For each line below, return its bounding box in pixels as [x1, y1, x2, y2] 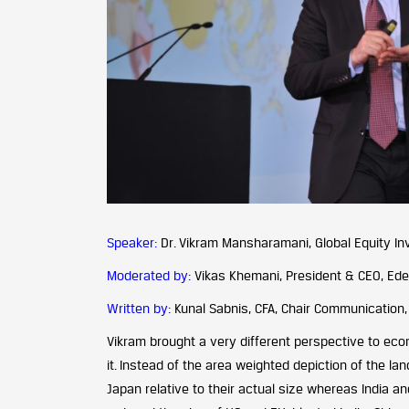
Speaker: [107, 235, 161, 250]
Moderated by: [107, 267, 191, 283]
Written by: [107, 300, 171, 316]
